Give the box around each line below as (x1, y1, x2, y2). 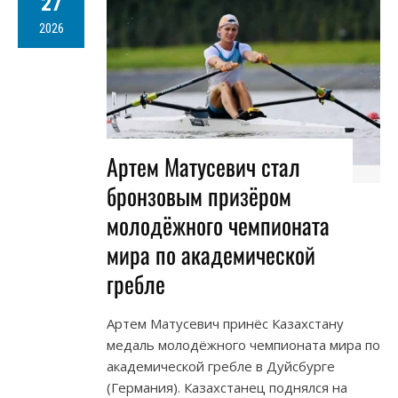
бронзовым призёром (107, 179, 291, 214)
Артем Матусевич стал (107, 149, 300, 185)
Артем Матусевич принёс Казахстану (107, 314, 344, 333)
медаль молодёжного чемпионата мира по (107, 336, 380, 354)
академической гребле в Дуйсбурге (107, 357, 335, 376)
